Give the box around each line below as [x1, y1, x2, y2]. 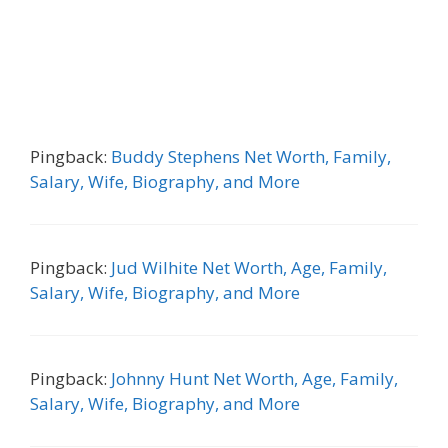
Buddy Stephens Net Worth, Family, [111, 145, 391, 168]
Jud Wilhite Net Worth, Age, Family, [111, 256, 387, 279]
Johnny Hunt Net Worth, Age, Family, [111, 367, 398, 390]
